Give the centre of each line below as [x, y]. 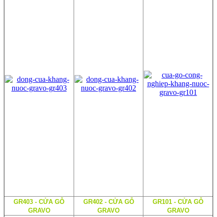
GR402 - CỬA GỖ [108, 201]
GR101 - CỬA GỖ [178, 201]
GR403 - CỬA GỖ [39, 201]
